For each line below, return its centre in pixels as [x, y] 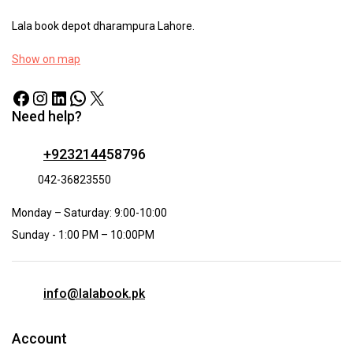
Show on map [46, 59]
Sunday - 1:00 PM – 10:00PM [83, 235]
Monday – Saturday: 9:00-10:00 [89, 213]
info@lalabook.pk [94, 294]
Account [39, 338]
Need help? [47, 116]
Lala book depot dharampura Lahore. [103, 26]
